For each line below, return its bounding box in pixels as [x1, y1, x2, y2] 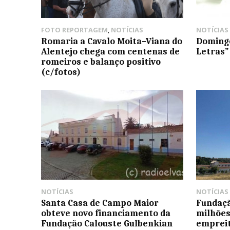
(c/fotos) [41, 67, 81, 78]
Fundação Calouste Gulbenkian [41, 218, 172, 228]
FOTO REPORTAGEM [41, 25, 108, 35]
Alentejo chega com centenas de [41, 46, 180, 57]
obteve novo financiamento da [41, 207, 170, 218]
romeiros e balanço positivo [41, 56, 161, 67]
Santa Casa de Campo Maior [41, 197, 159, 208]
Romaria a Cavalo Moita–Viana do [41, 36, 182, 47]
